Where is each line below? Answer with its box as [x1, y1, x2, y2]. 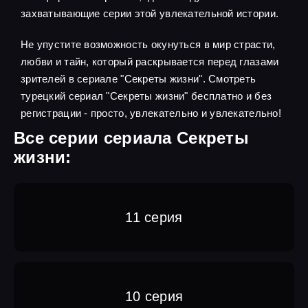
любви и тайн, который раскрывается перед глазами [21, 56, 279, 68]
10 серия [124, 288, 184, 304]
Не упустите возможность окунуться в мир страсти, [21, 38, 276, 51]
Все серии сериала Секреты [14, 129, 249, 148]
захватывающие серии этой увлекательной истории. [21, 8, 279, 20]
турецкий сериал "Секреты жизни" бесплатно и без [21, 90, 272, 102]
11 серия [125, 209, 183, 225]
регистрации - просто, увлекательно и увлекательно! [21, 107, 281, 120]
